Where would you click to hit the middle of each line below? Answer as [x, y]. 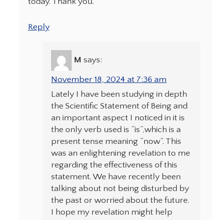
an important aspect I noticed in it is [118, 118]
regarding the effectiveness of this [114, 165]
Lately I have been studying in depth [119, 95]
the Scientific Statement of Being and [120, 106]
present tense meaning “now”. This [116, 142]
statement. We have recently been [116, 177]
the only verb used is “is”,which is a [116, 130]
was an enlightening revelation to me [121, 153]
